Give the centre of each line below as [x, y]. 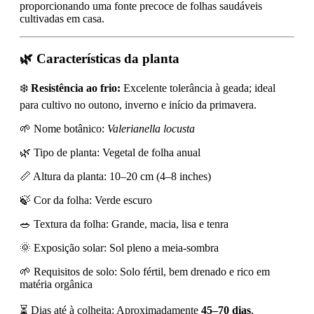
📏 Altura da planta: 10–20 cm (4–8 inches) [115, 176]
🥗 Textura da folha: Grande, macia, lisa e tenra [124, 224]
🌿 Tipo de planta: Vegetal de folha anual [110, 152]
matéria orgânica [56, 284]
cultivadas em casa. [62, 19]
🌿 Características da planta [100, 59]
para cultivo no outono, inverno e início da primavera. [138, 104]
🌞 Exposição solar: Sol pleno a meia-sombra [119, 247]
